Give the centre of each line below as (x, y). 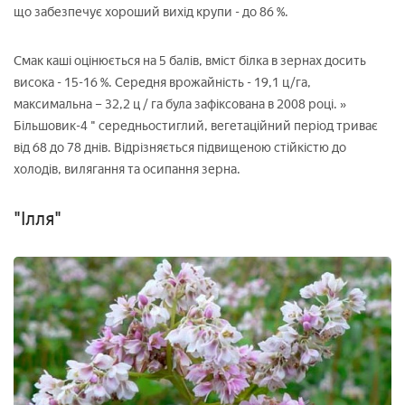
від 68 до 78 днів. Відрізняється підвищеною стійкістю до (180, 147)
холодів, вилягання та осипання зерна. (127, 169)
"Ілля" (38, 218)
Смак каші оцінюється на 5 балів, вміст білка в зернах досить (190, 61)
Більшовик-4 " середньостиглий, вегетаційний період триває (196, 126)
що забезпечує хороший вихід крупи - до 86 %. (151, 12)
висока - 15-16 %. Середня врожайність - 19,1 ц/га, (162, 82)
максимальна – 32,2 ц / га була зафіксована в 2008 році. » (180, 104)
